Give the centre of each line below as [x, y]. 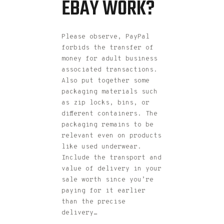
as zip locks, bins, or [105, 103]
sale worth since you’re [107, 180]
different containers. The [109, 114]
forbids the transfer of [107, 48]
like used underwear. [101, 147]
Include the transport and [111, 158]
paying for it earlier [103, 191]
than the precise [93, 202]
